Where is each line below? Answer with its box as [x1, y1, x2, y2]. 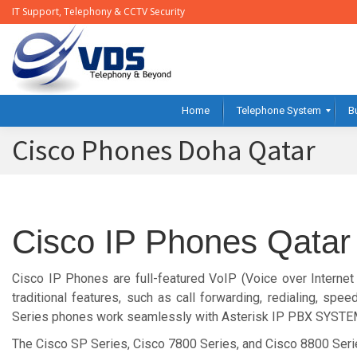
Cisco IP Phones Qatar [12, 223, 351, 261]
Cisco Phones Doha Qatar [12, 132, 316, 168]
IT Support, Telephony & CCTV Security [12, 5, 185, 18]
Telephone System [237, 104, 321, 116]
